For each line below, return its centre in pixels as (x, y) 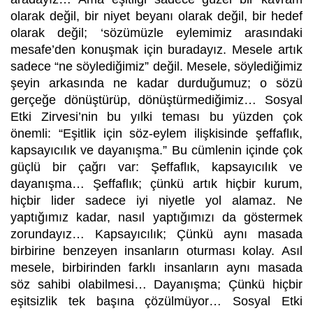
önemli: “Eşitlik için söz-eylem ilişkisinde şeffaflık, (156, 133)
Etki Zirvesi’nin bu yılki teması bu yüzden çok (156, 116)
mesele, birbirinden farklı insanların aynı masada (156, 267)
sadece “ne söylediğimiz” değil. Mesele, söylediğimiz (156, 66)
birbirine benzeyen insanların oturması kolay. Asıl (156, 250)
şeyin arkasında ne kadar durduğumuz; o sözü (156, 83)
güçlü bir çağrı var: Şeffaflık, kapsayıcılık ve (156, 167)
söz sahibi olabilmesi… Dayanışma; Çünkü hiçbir (156, 284)
